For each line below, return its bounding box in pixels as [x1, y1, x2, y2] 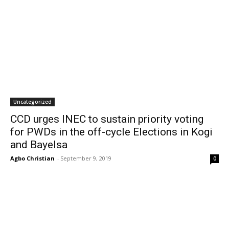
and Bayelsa [10, 139, 67, 151]
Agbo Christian [10, 154, 55, 162]
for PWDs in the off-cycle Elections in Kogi [10, 126, 213, 138]
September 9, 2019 [60, 154, 111, 162]
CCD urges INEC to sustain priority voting [10, 113, 203, 125]
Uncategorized [13, 98, 52, 105]
